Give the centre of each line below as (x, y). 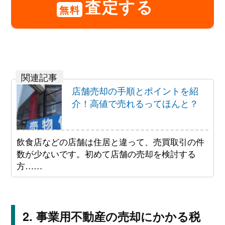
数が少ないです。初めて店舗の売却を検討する (106, 153)
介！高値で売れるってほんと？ (135, 103)
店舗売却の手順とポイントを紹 (135, 90)
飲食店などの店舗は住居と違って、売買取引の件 (110, 141)
